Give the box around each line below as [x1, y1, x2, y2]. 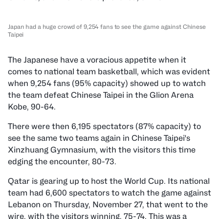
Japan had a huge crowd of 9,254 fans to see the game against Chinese [8, 23, 206, 30]
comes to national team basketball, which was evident [8, 67, 210, 76]
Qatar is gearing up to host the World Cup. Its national [8, 176, 210, 186]
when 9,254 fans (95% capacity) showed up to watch [8, 79, 206, 88]
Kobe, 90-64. [8, 102, 56, 111]
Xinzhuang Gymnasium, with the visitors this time [8, 145, 196, 154]
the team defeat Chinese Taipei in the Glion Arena [8, 90, 194, 100]
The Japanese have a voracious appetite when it [8, 55, 186, 65]
